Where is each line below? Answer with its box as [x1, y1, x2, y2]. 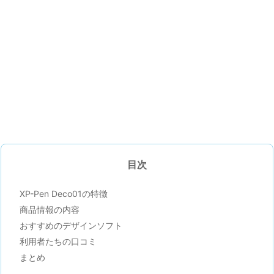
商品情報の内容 [20, 204, 80, 215]
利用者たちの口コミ [20, 236, 97, 247]
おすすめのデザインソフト [20, 220, 122, 231]
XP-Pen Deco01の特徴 [20, 188, 108, 199]
